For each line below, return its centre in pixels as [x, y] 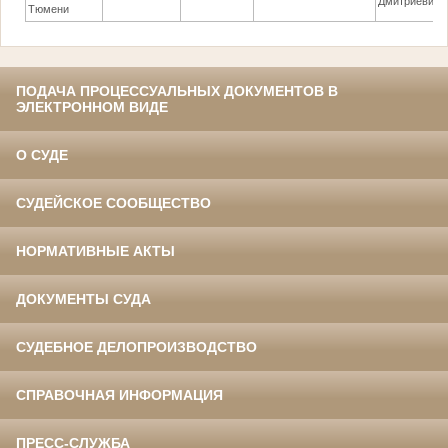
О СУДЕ [42, 155]
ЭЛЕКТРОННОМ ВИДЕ [92, 107]
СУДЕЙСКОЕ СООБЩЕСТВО [113, 203]
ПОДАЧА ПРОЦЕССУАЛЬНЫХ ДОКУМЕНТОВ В [177, 91]
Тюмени [49, 9]
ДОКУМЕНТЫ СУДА [83, 299]
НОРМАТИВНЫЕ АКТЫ [95, 251]
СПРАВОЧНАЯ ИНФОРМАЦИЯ [119, 395]
